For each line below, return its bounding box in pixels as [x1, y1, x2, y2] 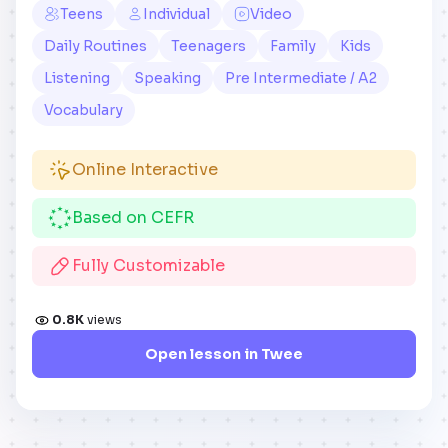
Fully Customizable [72, 254, 225, 276]
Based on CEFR [72, 206, 194, 228]
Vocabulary [44, 100, 123, 119]
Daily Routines [44, 36, 147, 55]
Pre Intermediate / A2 [225, 68, 377, 87]
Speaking [134, 68, 201, 87]
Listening [44, 68, 110, 87]
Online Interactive [72, 158, 218, 180]
